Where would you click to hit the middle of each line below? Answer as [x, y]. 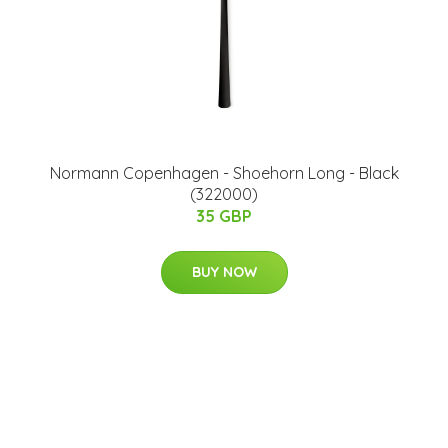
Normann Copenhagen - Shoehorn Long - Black [224, 173]
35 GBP [224, 216]
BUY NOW [224, 272]
